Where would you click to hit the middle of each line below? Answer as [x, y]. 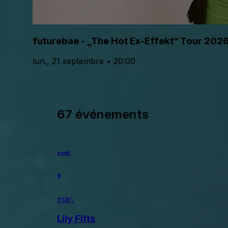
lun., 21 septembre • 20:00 [84, 61]
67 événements [103, 115]
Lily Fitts [76, 219]
